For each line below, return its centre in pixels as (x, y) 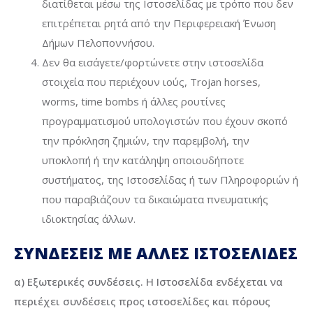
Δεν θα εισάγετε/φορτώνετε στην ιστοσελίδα (153, 62)
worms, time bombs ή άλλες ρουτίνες (134, 101)
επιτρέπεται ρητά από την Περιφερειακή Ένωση (159, 23)
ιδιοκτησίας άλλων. (89, 218)
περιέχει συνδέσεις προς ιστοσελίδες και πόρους (142, 301)
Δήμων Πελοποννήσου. (98, 42)
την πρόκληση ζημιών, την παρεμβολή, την (146, 140)
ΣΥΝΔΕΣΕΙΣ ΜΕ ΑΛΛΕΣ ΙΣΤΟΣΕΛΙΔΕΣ (156, 254)
